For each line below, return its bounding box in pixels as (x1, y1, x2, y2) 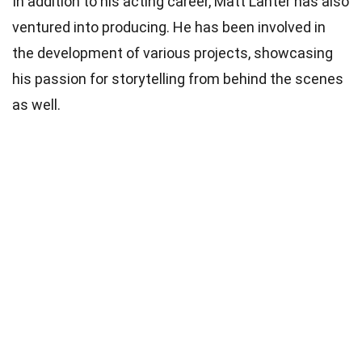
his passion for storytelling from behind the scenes (12, 69, 343, 87)
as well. (12, 95, 61, 113)
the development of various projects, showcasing (12, 44, 333, 61)
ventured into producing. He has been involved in (12, 18, 326, 36)
